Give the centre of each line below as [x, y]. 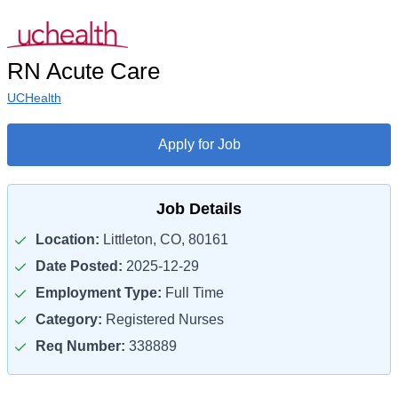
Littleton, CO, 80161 [164, 239]
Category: [69, 319]
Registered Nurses [163, 319]
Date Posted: [79, 266]
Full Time [193, 293]
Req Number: [80, 346]
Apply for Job [199, 144]
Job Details [199, 209]
